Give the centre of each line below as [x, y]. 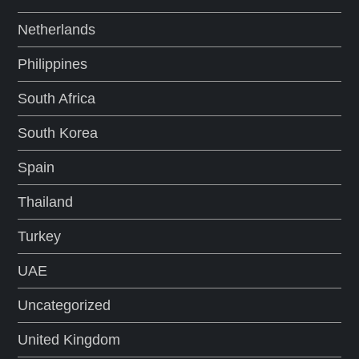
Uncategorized [65, 305]
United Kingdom [69, 340]
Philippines [53, 64]
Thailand [46, 202]
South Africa [57, 99]
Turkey [40, 236]
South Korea [58, 133]
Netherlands [57, 30]
